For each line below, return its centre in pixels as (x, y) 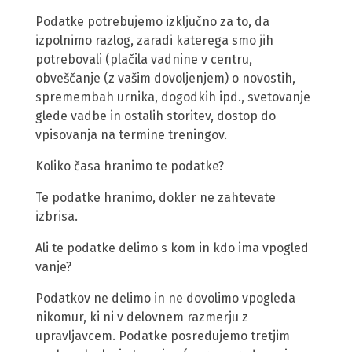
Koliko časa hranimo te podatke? (130, 166)
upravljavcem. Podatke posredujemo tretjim (163, 335)
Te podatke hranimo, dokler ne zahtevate (156, 197)
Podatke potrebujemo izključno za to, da (152, 21)
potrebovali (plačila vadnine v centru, (144, 59)
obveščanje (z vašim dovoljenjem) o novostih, (165, 78)
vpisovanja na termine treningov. (131, 134)
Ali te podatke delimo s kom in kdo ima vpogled (172, 247)
